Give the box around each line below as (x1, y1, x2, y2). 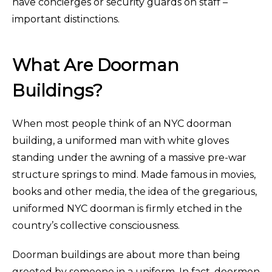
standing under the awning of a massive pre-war (12, 151, 246, 163)
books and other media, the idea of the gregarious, (12, 185, 257, 197)
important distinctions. (12, 13, 120, 25)
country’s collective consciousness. (12, 219, 180, 231)
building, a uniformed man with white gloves (12, 134, 229, 146)
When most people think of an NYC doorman (12, 117, 231, 129)
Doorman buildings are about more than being (12, 248, 240, 260)
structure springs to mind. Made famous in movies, (12, 168, 256, 180)
